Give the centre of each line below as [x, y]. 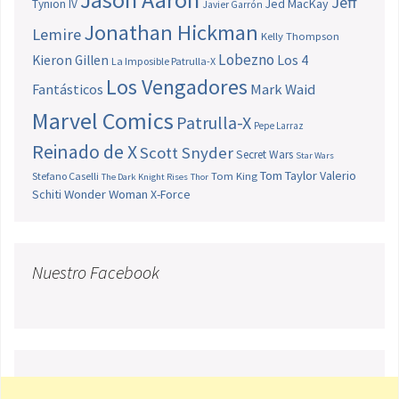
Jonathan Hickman [171, 32]
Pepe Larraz [279, 125]
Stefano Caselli [65, 175]
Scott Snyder [187, 152]
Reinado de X [85, 151]
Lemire [57, 34]
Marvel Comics [103, 120]
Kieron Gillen [70, 60]
